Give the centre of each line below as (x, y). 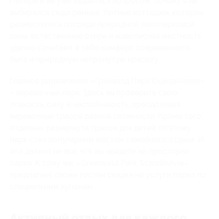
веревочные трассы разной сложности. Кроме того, (106, 116)
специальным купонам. (52, 186)
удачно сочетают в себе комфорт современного (100, 47)
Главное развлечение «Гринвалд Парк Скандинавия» (107, 81)
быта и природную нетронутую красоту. (85, 59)
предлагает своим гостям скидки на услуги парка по (108, 175)
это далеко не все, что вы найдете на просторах (99, 151)
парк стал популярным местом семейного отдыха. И (107, 139)
